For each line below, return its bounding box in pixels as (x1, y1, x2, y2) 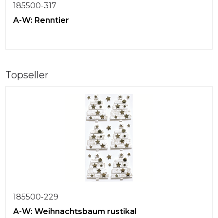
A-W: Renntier (13, 15, 69, 25)
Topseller (5, 69, 49, 81)
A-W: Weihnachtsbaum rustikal (13, 206, 137, 216)
